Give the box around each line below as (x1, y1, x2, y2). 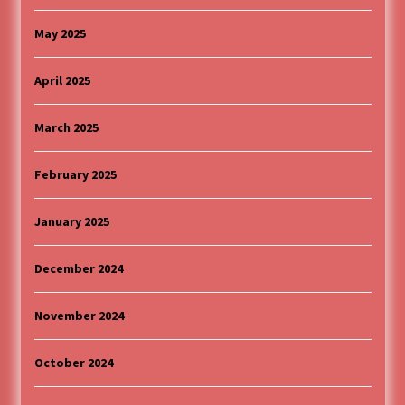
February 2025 (33, 166, 117, 184)
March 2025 (33, 119, 99, 137)
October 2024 (33, 354, 113, 372)
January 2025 (33, 213, 109, 231)
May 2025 (33, 25, 86, 42)
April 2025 (33, 72, 90, 89)
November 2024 (33, 307, 124, 325)
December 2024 (33, 260, 123, 278)
